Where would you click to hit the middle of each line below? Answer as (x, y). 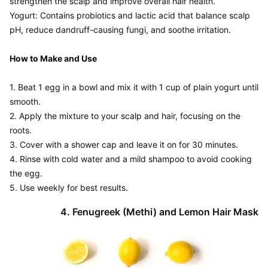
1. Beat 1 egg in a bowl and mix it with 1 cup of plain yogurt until (134, 87)
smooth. (25, 101)
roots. (21, 130)
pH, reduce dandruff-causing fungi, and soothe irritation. (120, 30)
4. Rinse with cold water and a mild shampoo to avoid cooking (131, 159)
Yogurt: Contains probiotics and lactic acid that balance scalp (130, 15)
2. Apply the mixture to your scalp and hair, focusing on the (125, 116)
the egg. (26, 173)
